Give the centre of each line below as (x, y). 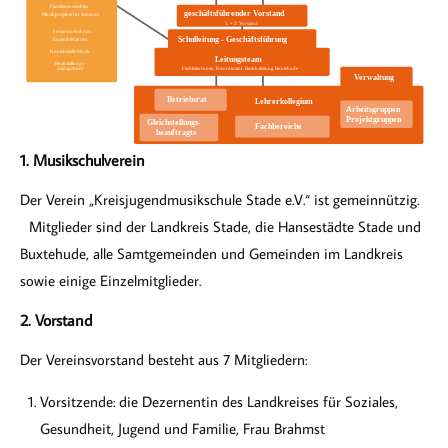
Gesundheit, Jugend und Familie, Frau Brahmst (182, 429)
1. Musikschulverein (82, 160)
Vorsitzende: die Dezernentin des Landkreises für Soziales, (219, 402)
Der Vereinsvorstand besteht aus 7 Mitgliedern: (163, 360)
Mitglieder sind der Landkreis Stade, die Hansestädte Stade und (220, 227)
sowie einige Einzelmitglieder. (110, 281)
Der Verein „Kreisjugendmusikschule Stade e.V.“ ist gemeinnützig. (219, 200)
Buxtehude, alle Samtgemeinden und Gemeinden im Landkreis (211, 254)
